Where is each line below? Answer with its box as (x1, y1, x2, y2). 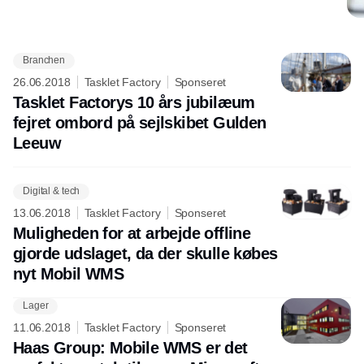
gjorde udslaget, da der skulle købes (13, 244, 278, 262)
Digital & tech (23, 185, 80, 197)
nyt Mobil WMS (13, 264, 124, 283)
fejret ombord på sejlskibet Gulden (13, 113, 266, 132)
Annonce (159, 58, 205, 72)
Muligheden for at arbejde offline (13, 223, 251, 242)
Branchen (23, 54, 66, 67)
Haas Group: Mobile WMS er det (13, 338, 248, 357)
